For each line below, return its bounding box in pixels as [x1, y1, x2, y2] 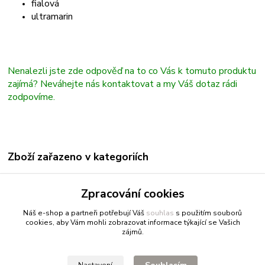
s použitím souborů [174, 208, 242, 218]
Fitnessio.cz [23, 251, 71, 263]
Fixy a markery [20, 191, 75, 202]
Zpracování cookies [80, 186, 185, 202]
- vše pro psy [188, 251, 242, 263]
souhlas [146, 208, 174, 218]
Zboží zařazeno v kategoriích [8, 150, 149, 164]
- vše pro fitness [71, 251, 140, 263]
